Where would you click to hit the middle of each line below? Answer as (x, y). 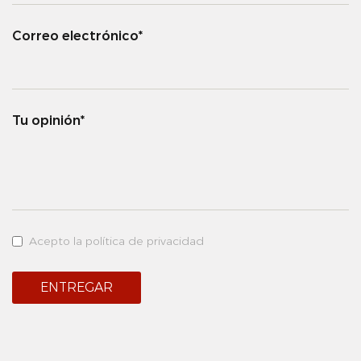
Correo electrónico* (77, 36)
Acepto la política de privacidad (116, 241)
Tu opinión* (48, 120)
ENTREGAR (77, 287)
